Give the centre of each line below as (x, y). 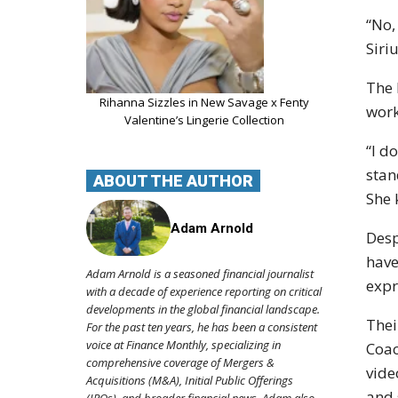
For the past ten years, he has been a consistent (202, 327)
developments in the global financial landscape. (203, 310)
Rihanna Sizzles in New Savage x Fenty (204, 102)
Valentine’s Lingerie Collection (204, 119)
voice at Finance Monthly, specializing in (183, 345)
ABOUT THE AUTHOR (173, 180)
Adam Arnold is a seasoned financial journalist (200, 274)
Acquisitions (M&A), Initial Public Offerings (190, 381)
